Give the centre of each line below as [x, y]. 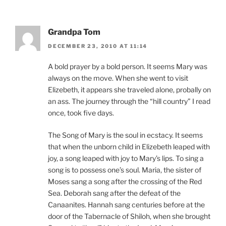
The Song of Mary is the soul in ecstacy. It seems [125, 135]
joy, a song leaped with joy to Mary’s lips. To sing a [126, 158]
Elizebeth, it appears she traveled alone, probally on [129, 90]
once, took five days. [81, 113]
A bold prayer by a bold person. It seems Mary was [128, 67]
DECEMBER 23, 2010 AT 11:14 [98, 46]
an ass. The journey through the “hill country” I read [129, 101]
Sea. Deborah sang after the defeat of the [114, 193]
